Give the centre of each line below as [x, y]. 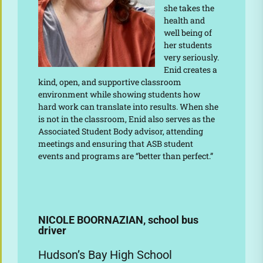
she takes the [189, 8]
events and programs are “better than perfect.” [127, 156]
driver [52, 230]
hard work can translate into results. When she [128, 106]
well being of [188, 32]
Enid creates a [190, 69]
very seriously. [191, 57]
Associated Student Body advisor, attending [120, 131]
